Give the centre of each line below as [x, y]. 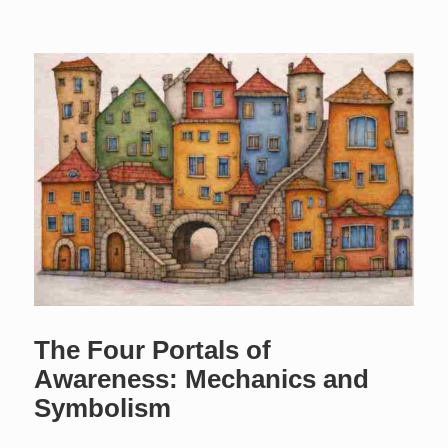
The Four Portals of [153, 349]
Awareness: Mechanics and [202, 378]
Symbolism [103, 407]
